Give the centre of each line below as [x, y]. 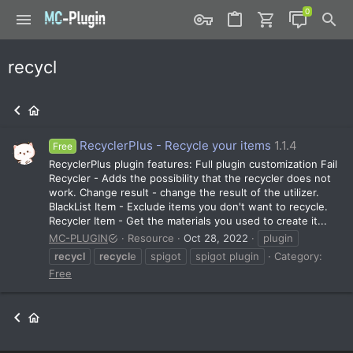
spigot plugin [227, 256]
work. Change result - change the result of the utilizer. [184, 192]
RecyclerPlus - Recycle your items [176, 146]
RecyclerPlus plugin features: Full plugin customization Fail [193, 163]
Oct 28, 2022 [216, 238]
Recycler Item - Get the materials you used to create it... [188, 220]
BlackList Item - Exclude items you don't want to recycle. [188, 206]
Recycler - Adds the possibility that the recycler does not [190, 178]
